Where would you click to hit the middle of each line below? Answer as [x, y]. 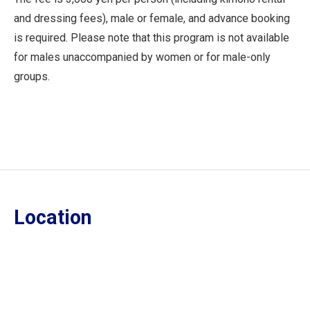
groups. [32, 76]
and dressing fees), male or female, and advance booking [152, 18]
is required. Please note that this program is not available [152, 37]
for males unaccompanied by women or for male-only [142, 57]
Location [53, 217]
